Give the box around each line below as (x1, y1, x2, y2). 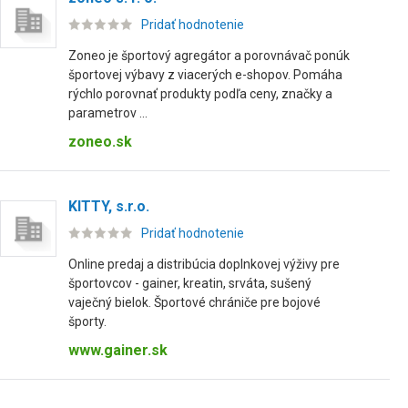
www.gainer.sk (68, 342, 168, 359)
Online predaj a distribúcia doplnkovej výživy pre (68, 257, 340, 271)
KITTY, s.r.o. (68, 198, 149, 215)
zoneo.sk (68, 133, 132, 150)
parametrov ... (68, 106, 148, 120)
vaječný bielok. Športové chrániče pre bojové (68, 295, 321, 310)
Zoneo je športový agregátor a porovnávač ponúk (68, 48, 350, 63)
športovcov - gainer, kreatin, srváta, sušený (68, 276, 311, 291)
